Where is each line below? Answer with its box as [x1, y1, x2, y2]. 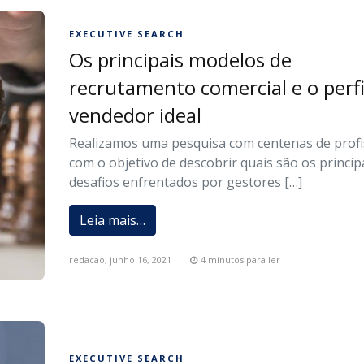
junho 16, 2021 [110, 253, 172, 266]
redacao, [69, 253, 110, 266]
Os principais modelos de [69, 46, 292, 74]
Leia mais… [80, 211, 146, 230]
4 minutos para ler [201, 253, 281, 266]
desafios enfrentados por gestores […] [69, 173, 303, 192]
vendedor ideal [69, 102, 202, 129]
